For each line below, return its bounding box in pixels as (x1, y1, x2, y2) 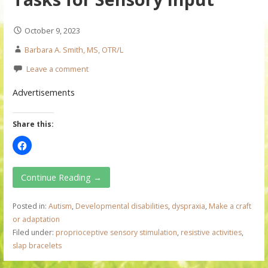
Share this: (12, 119, 54, 130)
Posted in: (12, 200, 48, 211)
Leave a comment (26, 63, 89, 75)
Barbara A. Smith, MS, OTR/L (24, 44, 123, 56)
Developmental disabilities (75, 200, 168, 211)
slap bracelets (12, 240, 62, 251)
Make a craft (208, 200, 251, 211)
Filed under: (12, 227, 56, 237)
